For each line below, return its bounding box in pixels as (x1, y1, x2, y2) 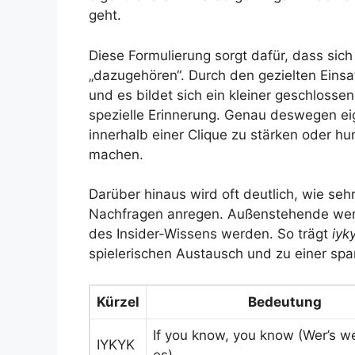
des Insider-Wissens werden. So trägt (89, 226, 332, 242)
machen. (89, 146, 143, 162)
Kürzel (97, 293, 139, 310)
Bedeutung (248, 293, 322, 310)
